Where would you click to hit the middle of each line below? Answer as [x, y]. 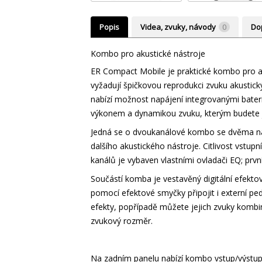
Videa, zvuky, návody [178, 27]
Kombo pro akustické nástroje [148, 54]
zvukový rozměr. [121, 221]
